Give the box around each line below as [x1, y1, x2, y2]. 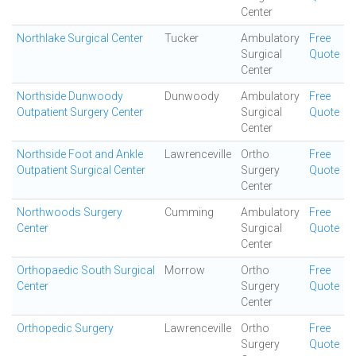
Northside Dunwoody [17, 90, 123, 103]
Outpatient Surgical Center [17, 164, 145, 176]
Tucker [164, 32, 199, 44]
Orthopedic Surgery [17, 322, 114, 335]
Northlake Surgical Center [17, 32, 143, 44]
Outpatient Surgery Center [17, 106, 143, 118]
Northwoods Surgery [17, 206, 122, 219]
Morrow [164, 264, 205, 277]
